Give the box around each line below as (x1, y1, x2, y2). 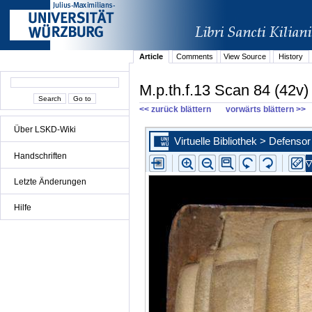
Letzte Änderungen (14, 176, 86, 187)
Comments (175, 52, 213, 61)
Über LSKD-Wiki (14, 125, 76, 135)
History (279, 52, 304, 61)
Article (139, 52, 164, 61)
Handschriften (14, 150, 67, 161)
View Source (224, 52, 267, 61)
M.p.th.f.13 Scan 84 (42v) (139, 81, 309, 99)
